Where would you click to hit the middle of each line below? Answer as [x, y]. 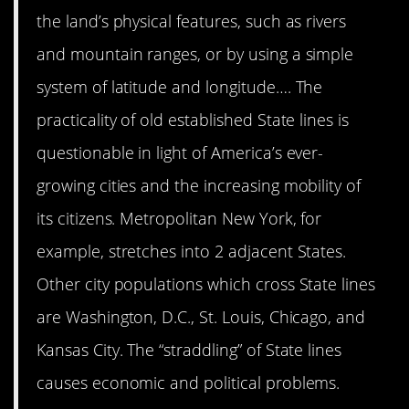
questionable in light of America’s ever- [180, 153]
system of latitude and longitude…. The [180, 87]
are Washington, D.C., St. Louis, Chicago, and [201, 317]
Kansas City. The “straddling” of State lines [189, 350]
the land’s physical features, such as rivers [192, 21]
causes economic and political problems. [189, 383]
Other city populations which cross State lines [206, 284]
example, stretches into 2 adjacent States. [192, 252]
